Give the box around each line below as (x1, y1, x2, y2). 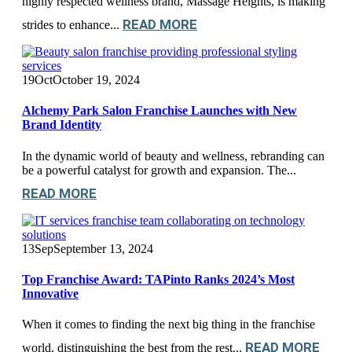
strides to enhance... (22, 18, 123, 32)
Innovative (22, 286, 79, 300)
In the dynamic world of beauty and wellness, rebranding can (22, 148, 324, 163)
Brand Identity (22, 118, 101, 132)
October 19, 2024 (53, 73, 140, 87)
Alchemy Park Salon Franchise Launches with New (22, 104, 297, 118)
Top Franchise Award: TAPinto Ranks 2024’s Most (22, 272, 295, 286)
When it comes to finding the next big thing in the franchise (22, 317, 315, 332)
